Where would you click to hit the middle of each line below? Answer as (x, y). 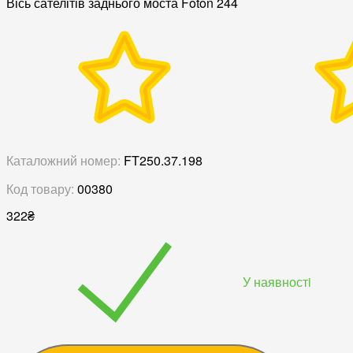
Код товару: (40, 189)
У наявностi (277, 281)
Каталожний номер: (63, 161)
